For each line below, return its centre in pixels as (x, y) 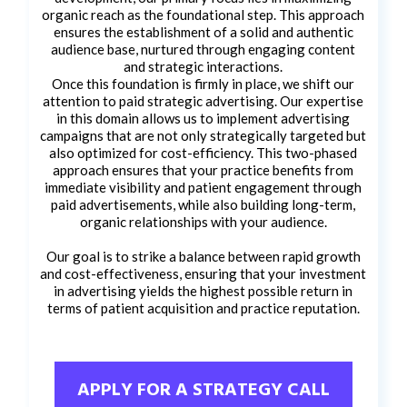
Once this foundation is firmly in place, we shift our (203, 84)
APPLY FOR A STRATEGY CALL (203, 388)
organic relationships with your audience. (203, 222)
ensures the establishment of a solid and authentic (203, 32)
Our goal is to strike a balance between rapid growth (203, 257)
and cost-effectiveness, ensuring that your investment (203, 274)
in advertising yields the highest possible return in (203, 291)
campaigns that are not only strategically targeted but (203, 136)
